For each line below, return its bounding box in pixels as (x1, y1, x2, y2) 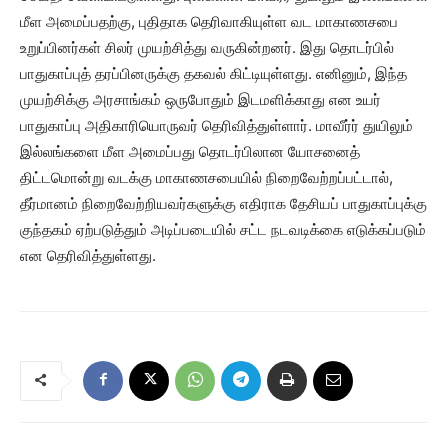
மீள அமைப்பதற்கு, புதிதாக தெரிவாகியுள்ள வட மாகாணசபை (20, 12, 398, 31)
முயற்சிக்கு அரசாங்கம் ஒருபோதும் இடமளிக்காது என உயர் (20, 90, 381, 109)
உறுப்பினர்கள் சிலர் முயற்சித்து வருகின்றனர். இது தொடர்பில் (20, 38, 394, 57)
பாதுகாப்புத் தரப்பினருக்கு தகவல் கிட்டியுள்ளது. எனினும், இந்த (20, 64, 407, 83)
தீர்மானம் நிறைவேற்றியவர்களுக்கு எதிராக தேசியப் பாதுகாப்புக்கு (20, 194, 427, 213)
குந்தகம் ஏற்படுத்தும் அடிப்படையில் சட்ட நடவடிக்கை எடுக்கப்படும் (20, 220, 426, 239)
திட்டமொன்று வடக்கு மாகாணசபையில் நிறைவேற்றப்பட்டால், (20, 168, 393, 187)
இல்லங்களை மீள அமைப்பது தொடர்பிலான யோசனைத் (20, 142, 360, 161)
